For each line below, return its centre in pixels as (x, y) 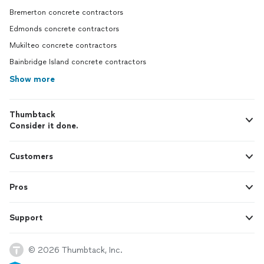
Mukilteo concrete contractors (63, 45)
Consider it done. (44, 126)
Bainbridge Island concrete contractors (78, 62)
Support (26, 218)
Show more (32, 79)
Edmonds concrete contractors (64, 29)
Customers (31, 156)
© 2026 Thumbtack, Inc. (75, 250)
